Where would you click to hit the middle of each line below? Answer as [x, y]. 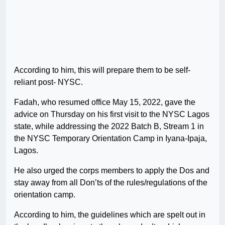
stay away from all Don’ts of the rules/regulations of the [111, 183]
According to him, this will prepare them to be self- [102, 70]
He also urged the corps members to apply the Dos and [112, 171]
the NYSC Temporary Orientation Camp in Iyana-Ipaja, [110, 139]
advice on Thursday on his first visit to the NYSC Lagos [112, 115]
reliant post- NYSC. [48, 82]
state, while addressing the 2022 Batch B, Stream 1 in [109, 127]
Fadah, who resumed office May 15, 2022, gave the [105, 102]
